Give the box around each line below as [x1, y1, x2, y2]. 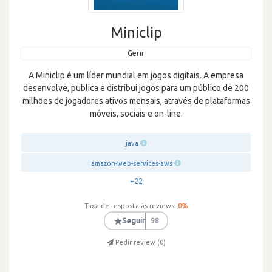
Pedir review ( [115, 239, 160, 246]
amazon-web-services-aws [91, 160, 172, 167]
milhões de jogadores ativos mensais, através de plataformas [22, 96, 250, 106]
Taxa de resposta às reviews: [84, 202, 176, 209]
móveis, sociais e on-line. [89, 109, 183, 118]
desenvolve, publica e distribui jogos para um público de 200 [23, 83, 249, 93]
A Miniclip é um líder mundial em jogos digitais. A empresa [29, 70, 243, 80]
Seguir [121, 216, 145, 225]
